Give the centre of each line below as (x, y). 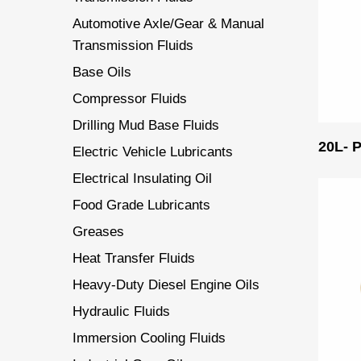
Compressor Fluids (130, 99)
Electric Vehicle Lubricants (153, 152)
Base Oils (102, 72)
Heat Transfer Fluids (134, 258)
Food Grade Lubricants (141, 205)
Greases (98, 232)
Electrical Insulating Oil (142, 178)
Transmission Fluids (133, 46)
